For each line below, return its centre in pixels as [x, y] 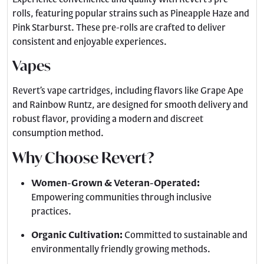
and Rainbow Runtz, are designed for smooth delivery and [130, 104]
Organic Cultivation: [77, 235]
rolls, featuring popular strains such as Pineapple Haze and [131, 13]
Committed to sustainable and [186, 235]
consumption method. [58, 133]
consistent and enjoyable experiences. [90, 41]
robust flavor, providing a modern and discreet [108, 118]
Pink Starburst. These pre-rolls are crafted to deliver [119, 27]
